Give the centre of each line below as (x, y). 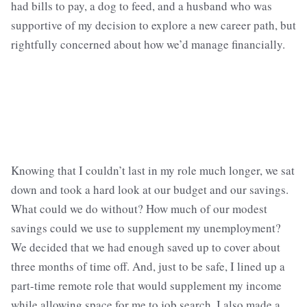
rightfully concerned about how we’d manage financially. (148, 45)
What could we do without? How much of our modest (139, 209)
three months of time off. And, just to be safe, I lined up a (148, 267)
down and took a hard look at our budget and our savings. (150, 190)
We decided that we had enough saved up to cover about (146, 247)
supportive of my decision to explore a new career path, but (153, 25)
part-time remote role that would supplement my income (146, 286)
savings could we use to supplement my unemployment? (146, 228)
